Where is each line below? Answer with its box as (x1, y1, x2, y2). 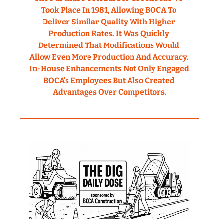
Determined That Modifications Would (38, 40, 179, 50)
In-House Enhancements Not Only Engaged (29, 64, 189, 73)
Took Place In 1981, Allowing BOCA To (41, 5, 176, 15)
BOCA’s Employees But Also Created (43, 75, 175, 85)
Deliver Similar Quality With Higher (43, 17, 175, 26)
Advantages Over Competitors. (52, 87, 167, 97)
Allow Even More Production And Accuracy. (29, 52, 189, 62)
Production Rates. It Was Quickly (48, 28, 169, 38)
